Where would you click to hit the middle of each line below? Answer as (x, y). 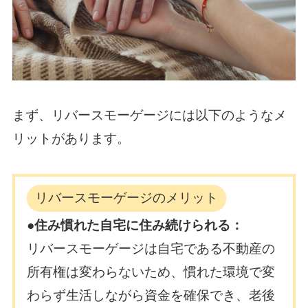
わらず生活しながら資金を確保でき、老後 (151, 295)
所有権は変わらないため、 (106, 272)
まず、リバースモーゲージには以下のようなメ (149, 115)
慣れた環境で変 (230, 272)
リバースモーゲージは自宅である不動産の (151, 248)
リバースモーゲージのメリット (127, 198)
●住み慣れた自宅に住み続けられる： (135, 225)
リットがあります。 (71, 139)
